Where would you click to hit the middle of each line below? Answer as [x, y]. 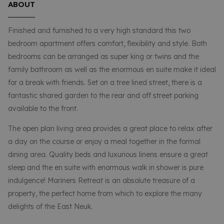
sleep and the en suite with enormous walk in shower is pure [106, 167]
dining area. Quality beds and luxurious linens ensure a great [108, 154]
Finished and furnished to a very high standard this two [99, 30]
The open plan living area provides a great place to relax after [110, 128]
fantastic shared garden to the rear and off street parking [103, 95]
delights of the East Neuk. [50, 206]
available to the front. [43, 108]
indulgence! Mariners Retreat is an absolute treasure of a [101, 180]
